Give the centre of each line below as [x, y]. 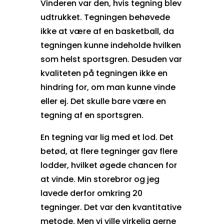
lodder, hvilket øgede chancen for [108, 165]
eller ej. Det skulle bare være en [103, 101]
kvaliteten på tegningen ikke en [104, 73]
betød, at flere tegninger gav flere [109, 151]
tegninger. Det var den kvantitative [111, 207]
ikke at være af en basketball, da [107, 31]
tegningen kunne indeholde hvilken [110, 45]
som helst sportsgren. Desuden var [111, 59]
